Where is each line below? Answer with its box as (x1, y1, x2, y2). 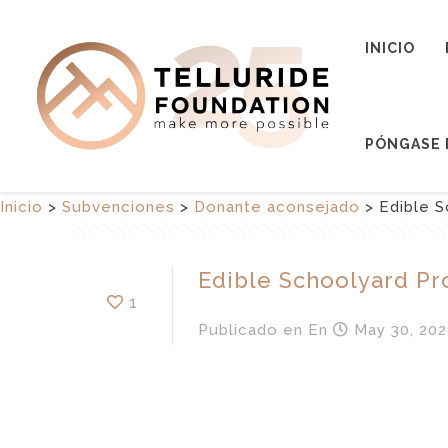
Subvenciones (62, 198, 175, 216)
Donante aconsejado (194, 198, 360, 216)
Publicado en (198, 320, 303, 339)
